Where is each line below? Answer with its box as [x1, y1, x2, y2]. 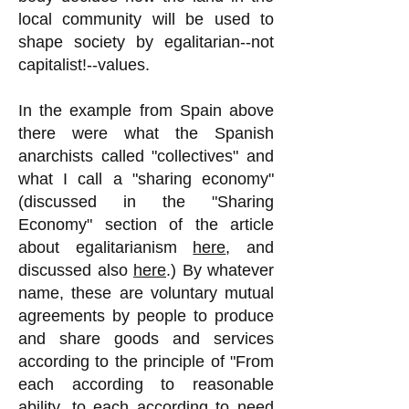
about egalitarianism [18, 238, 194, 257]
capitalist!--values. [18, 56, 150, 74]
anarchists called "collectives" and [18, 147, 274, 165]
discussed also [18, 261, 133, 279]
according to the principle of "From [18, 352, 274, 371]
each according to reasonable [18, 375, 274, 393]
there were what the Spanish [18, 124, 274, 142]
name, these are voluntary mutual [18, 284, 274, 302]
